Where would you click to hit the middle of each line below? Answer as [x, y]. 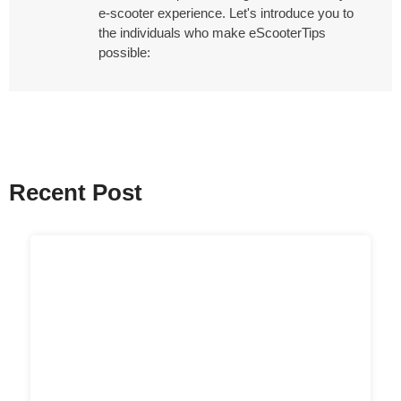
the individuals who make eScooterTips [212, 33]
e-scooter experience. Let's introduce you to [226, 13]
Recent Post [76, 193]
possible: [124, 53]
